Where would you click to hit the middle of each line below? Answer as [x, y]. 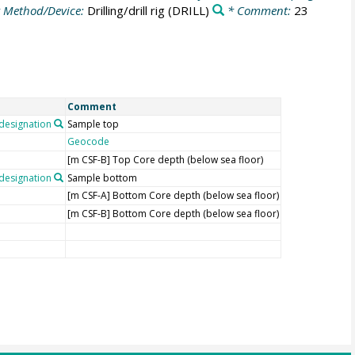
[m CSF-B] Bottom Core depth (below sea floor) [173, 213]
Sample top [93, 124]
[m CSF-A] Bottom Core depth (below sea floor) [173, 195]
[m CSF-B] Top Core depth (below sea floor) [165, 159]
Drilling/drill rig [126, 10]
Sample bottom [102, 177]
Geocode [88, 141]
